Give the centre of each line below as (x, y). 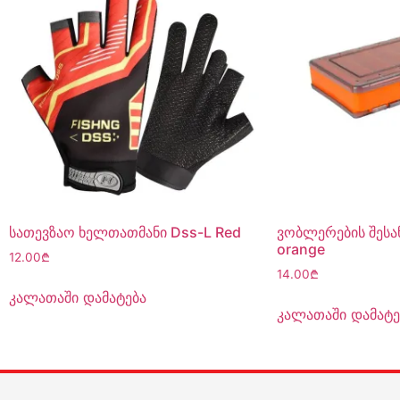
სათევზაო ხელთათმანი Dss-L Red (125, 232)
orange (301, 249)
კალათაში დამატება (78, 297)
